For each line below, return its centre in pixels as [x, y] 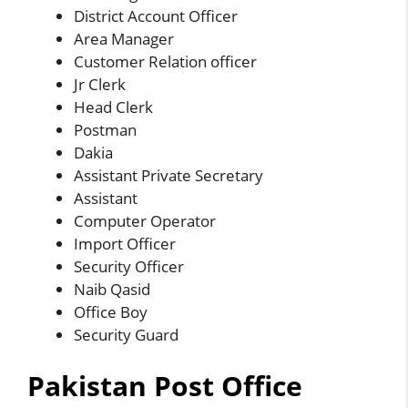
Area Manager [124, 39]
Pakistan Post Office [165, 385]
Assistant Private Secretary [168, 176]
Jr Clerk [100, 85]
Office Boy [111, 312]
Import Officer [125, 244]
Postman [105, 130]
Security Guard [126, 335]
